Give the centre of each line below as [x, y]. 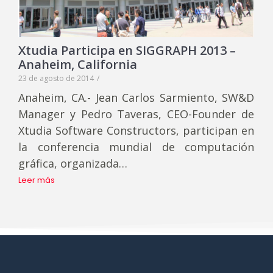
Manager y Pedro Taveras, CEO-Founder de [136, 114]
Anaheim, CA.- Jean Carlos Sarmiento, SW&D [136, 97]
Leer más [37, 180]
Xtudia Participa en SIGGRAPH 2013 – [127, 50]
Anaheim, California [78, 64]
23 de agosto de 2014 [56, 78]
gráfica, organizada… [73, 163]
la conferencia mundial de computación [136, 147]
